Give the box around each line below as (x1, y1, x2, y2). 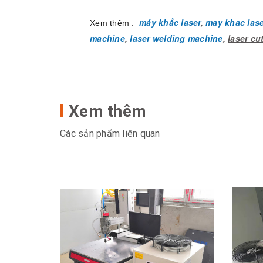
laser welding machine (130, 32, 223, 44)
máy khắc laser (139, 16, 201, 28)
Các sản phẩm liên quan (60, 127, 160, 139)
